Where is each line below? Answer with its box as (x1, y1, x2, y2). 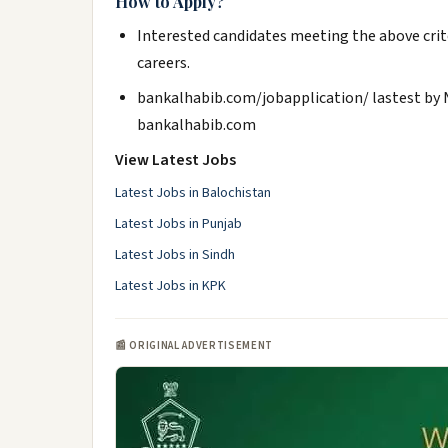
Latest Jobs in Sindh (115, 245, 235, 265)
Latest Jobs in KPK (115, 276, 226, 296)
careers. (137, 52, 190, 74)
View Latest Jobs (115, 149, 236, 171)
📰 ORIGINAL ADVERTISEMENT (115, 338, 273, 353)
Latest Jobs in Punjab (115, 214, 242, 234)
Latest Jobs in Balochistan (115, 183, 271, 203)
